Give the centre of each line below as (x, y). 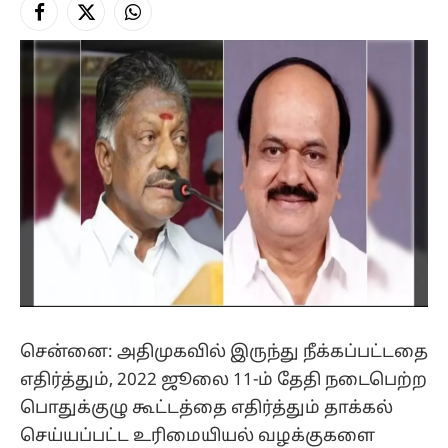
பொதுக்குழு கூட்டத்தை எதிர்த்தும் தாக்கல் (206, 408)
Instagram (164, 21)
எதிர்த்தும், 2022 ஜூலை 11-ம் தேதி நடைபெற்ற (223, 380)
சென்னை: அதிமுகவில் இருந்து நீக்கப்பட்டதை (224, 352)
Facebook (70, 21)
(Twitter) (112, 42)
